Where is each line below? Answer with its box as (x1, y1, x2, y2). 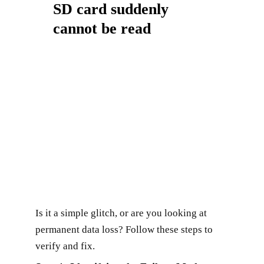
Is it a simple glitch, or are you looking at (35, 207, 207, 219)
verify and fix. (35, 240, 95, 252)
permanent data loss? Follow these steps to (35, 223, 213, 235)
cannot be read (53, 19, 151, 37)
